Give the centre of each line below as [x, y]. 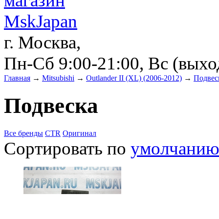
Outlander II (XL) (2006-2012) [134, 78]
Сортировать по [67, 148]
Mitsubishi [58, 78]
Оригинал [79, 133]
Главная [17, 78]
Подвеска [51, 106]
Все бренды [23, 133]
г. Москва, [42, 42]
